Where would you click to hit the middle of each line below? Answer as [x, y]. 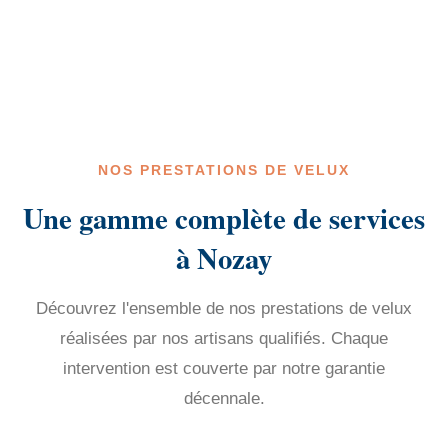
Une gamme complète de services [224, 218]
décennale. [224, 398]
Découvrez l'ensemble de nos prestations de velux [224, 308]
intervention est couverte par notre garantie [224, 368]
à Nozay [224, 258]
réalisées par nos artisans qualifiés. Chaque [224, 338]
